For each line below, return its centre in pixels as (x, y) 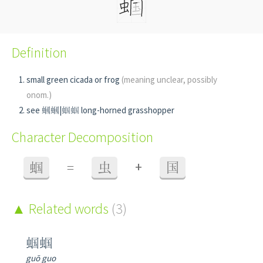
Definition (39, 53)
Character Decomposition (82, 137)
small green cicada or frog (74, 80)
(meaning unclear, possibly (169, 80)
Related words (69, 209)
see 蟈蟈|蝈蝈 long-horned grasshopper (100, 110)
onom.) (39, 95)
